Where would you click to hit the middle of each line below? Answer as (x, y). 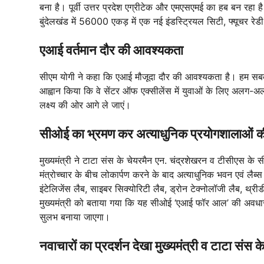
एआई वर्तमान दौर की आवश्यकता (111, 50)
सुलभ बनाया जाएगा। (75, 217)
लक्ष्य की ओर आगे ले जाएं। (85, 105)
